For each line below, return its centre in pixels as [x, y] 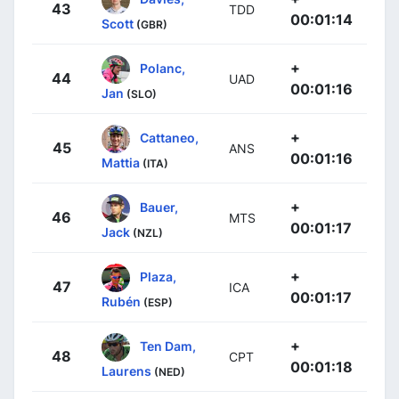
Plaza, [158, 276]
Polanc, [163, 68]
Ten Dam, [168, 346]
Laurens [126, 370]
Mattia [121, 162]
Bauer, [159, 207]
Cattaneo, [169, 137]
